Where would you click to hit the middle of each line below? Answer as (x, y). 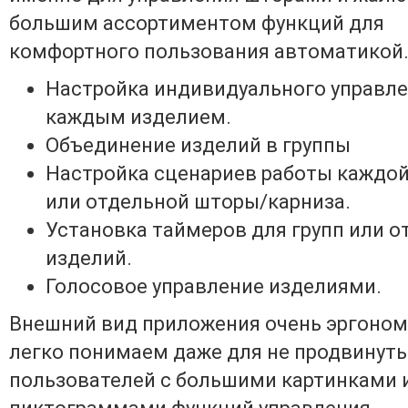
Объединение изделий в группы (198, 145)
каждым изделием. (138, 117)
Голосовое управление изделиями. (214, 286)
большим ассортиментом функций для (197, 23)
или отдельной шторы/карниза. (198, 202)
